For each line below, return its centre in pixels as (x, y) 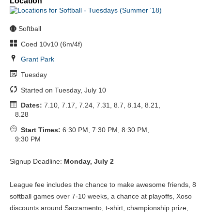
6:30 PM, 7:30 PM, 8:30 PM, (105, 130)
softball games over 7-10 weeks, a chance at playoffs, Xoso (101, 196)
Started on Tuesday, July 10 (62, 90)
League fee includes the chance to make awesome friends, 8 (103, 184)
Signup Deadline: (37, 161)
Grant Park (37, 59)
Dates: (31, 105)
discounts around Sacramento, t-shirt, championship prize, (99, 208)
